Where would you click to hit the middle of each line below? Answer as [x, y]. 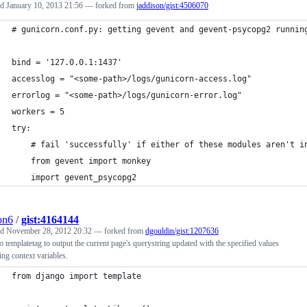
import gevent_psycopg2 [74, 177]
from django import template [76, 276]
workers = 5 [38, 112]
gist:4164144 [50, 220]
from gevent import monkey [81, 161]
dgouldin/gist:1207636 [182, 231]
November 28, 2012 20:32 [49, 231]
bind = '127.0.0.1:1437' [67, 62]
